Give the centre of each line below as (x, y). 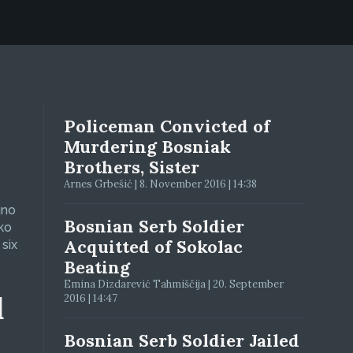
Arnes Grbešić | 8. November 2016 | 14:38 (161, 184)
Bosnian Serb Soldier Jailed (182, 340)
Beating (97, 267)
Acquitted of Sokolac (154, 247)
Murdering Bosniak (148, 147)
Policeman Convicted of (167, 126)
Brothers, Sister (132, 167)
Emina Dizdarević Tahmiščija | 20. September (174, 284)
